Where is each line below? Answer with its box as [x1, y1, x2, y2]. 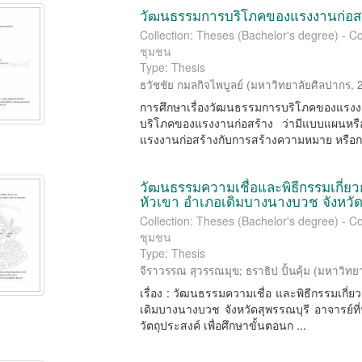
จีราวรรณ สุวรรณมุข [140, 263, 240, 278]
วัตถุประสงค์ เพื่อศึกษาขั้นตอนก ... [140, 317, 307, 333]
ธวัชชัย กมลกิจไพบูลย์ [140, 77, 244, 92]
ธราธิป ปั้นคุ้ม [246, 263, 311, 278]
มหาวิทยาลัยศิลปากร [250, 77, 351, 92]
